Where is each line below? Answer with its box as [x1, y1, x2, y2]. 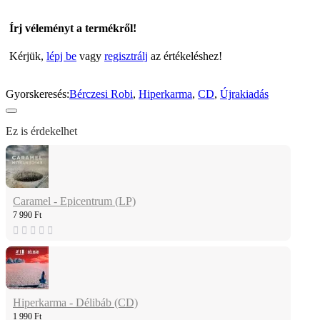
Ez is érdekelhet [6, 125, 77, 138]
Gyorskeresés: [6, 88, 69, 101]
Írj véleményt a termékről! [9, 21, 136, 34]
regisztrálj [104, 50, 148, 63]
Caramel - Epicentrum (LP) [13, 195, 136, 208]
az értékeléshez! [148, 50, 222, 63]
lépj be [46, 50, 76, 63]
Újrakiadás [220, 88, 269, 101]
